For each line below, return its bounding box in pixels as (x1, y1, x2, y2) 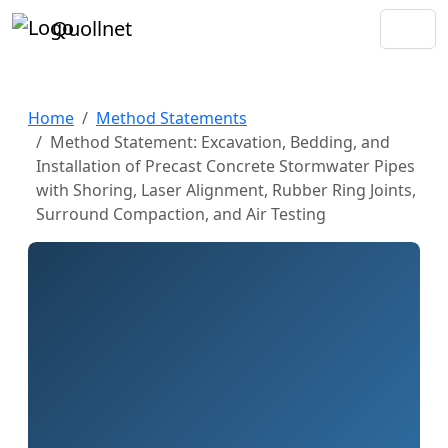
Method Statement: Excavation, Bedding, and (50, 131, 390, 153)
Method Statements (96, 107, 247, 129)
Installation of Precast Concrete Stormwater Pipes (36, 155, 415, 177)
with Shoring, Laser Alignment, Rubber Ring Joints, (36, 179, 416, 201)
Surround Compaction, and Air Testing (36, 203, 326, 225)
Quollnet (52, 15, 132, 42)
